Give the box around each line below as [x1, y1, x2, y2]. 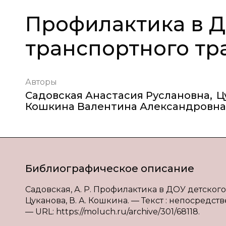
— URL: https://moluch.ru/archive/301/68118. [25, 207, 200, 216]
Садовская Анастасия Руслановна [25, 89, 210, 101]
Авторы [25, 77, 57, 87]
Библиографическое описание [25, 162, 194, 175]
